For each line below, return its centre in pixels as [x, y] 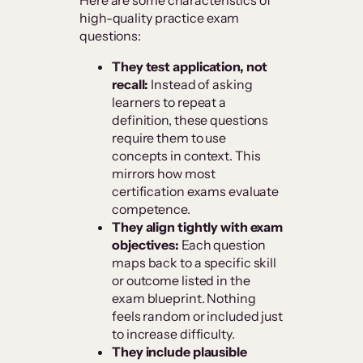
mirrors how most [164, 174]
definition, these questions [190, 120]
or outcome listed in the [181, 281]
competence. [151, 209]
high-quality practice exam [160, 18]
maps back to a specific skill [194, 263]
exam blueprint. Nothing [184, 299]
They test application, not [190, 67]
